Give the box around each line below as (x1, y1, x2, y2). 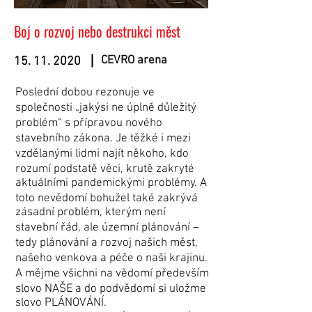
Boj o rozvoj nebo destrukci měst (14, 21, 180, 42)
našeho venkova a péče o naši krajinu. (15, 251, 208, 265)
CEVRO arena (101, 54, 167, 68)
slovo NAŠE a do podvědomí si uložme (15, 282, 206, 296)
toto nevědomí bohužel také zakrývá (15, 192, 198, 205)
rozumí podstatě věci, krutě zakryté (15, 162, 194, 176)
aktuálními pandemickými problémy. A (15, 176, 207, 190)
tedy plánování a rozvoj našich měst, (15, 236, 198, 250)
